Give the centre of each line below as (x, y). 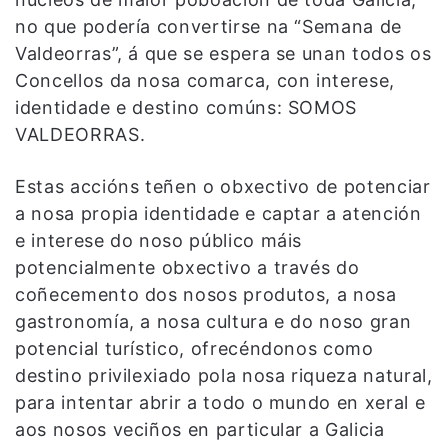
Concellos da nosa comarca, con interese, (205, 80)
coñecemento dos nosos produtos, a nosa (206, 294)
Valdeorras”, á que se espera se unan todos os (223, 53)
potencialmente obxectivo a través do (187, 267)
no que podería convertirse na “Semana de (208, 26)
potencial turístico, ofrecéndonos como (194, 348)
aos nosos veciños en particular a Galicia (200, 429)
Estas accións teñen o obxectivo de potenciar (223, 186)
